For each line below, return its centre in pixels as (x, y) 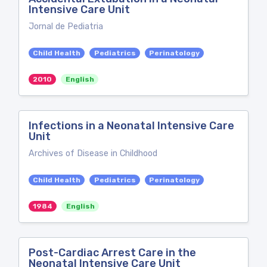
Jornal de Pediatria (66, 27)
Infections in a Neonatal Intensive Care (131, 126)
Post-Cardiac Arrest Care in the (112, 253)
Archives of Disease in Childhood (93, 153)
